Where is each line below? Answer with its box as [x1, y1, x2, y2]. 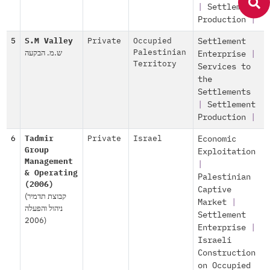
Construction [197, 249, 256, 257]
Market [197, 198, 227, 207]
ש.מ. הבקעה [24, 47, 62, 58]
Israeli [197, 236, 231, 245]
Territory [133, 60, 177, 68]
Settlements [197, 88, 251, 96]
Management [24, 158, 73, 166]
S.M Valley [24, 37, 73, 45]
